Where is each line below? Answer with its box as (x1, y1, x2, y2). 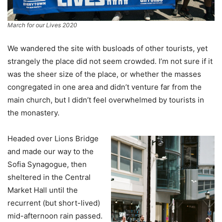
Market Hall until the (7, 185, 78, 195)
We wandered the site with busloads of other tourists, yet (7, 43, 208, 53)
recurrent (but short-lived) (7, 198, 100, 208)
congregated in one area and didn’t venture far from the (7, 82, 202, 92)
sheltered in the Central (7, 172, 91, 182)
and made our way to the (7, 146, 94, 156)
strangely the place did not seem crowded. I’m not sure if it (7, 56, 213, 66)
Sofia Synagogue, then (7, 159, 87, 169)
